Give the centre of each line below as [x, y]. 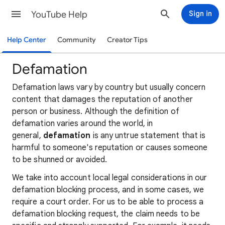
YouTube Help [59, 15]
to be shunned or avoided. [60, 160]
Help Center [27, 40]
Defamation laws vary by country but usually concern [109, 87]
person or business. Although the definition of [96, 111]
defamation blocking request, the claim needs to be [106, 214]
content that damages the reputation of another [102, 99]
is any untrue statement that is [148, 136]
